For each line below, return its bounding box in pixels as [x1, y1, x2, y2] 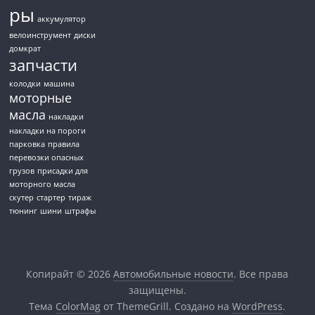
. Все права [233, 266, 289, 281]
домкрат [9, 43, 41, 53]
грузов [9, 165, 35, 176]
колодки [9, 78, 41, 89]
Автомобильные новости [113, 266, 234, 281]
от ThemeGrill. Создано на [101, 299, 233, 313]
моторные [9, 89, 72, 106]
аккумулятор [37, 13, 86, 24]
